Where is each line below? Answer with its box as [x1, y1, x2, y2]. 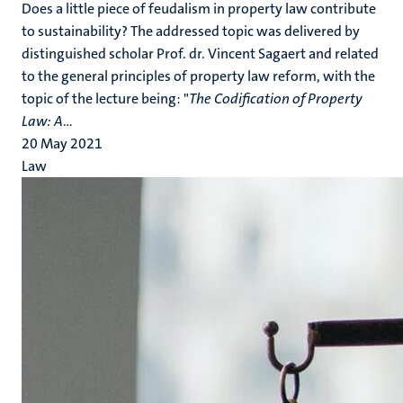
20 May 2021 [22, 134, 103, 153]
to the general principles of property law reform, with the [22, 67, 375, 85]
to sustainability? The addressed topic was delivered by [22, 22, 360, 40]
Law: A [22, 112, 63, 130]
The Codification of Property [189, 89, 363, 108]
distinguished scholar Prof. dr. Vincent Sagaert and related [22, 44, 379, 63]
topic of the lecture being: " [22, 89, 189, 108]
